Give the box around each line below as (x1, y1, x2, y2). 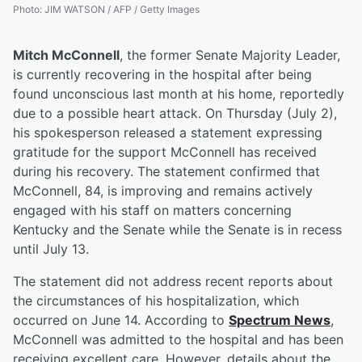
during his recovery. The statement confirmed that (13, 163, 320, 180)
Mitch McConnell (13, 47, 120, 64)
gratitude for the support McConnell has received (13, 144, 317, 161)
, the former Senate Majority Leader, (120, 47, 340, 64)
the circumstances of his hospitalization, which (13, 293, 299, 309)
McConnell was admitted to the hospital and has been (13, 331, 343, 348)
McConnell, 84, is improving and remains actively (13, 183, 313, 200)
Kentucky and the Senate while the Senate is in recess (13, 221, 342, 238)
